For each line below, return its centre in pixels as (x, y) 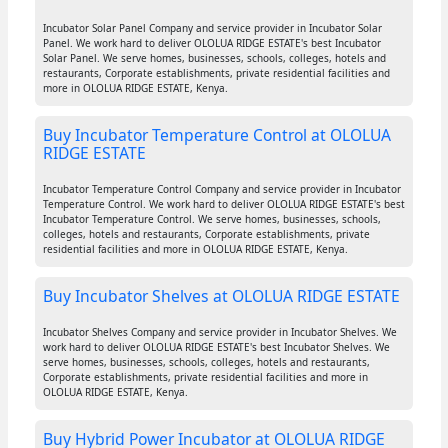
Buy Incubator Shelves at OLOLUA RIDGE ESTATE (221, 296)
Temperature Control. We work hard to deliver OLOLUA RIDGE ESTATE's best (223, 204)
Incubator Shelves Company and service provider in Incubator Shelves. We (219, 332)
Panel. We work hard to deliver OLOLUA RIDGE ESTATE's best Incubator (211, 43)
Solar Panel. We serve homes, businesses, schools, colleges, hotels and (214, 58)
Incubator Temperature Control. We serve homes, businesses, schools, (211, 219)
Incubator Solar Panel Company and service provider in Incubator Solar (212, 28)
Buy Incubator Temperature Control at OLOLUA (216, 135)
